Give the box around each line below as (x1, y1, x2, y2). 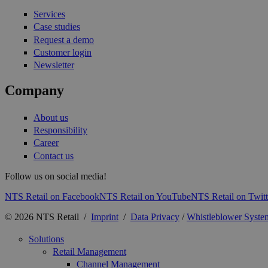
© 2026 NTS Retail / (5, 211, 91, 222)
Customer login (33, 47, 92, 57)
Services (33, 9, 65, 20)
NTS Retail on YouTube (99, 191, 191, 202)
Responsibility (33, 125, 87, 136)
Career (33, 138, 59, 148)
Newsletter (33, 59, 74, 70)
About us (33, 112, 68, 123)
